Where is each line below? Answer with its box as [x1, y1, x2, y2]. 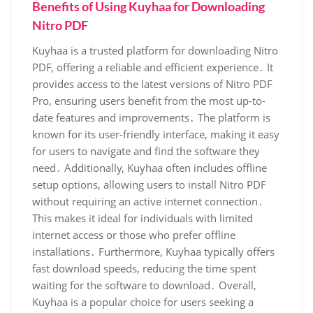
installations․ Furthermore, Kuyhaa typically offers [32, 245, 275, 259]
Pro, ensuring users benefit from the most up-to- [32, 94, 265, 108]
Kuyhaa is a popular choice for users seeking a [32, 295, 254, 310]
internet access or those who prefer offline [32, 228, 235, 242]
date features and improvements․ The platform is [32, 110, 270, 125]
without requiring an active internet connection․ [32, 194, 263, 209]
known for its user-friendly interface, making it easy [32, 127, 279, 142]
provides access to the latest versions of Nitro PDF [32, 77, 272, 92]
